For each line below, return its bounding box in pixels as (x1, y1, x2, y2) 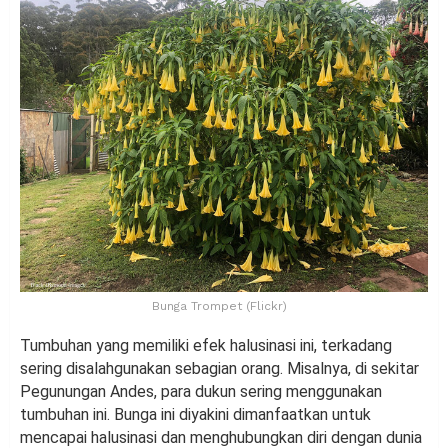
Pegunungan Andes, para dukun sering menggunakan (20, 381, 382, 401)
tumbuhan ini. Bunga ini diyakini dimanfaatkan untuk (20, 404, 371, 424)
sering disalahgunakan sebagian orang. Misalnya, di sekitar (20, 358, 419, 378)
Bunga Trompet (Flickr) (151, 298, 287, 313)
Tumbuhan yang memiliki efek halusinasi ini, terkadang (20, 335, 392, 355)
